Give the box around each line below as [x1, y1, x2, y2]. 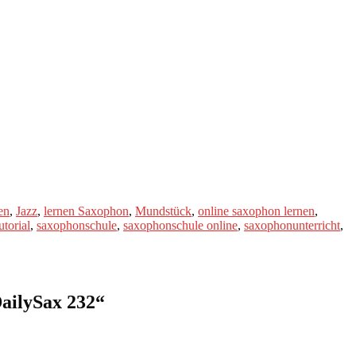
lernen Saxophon [44, 203, 129, 218]
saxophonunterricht [244, 218, 340, 232]
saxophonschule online [123, 218, 238, 232]
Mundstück [135, 203, 192, 218]
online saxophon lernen [198, 203, 315, 218]
